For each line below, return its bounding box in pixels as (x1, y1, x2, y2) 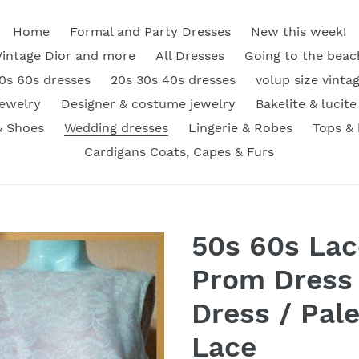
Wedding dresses (63, 120, 168, 135)
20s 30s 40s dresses (111, 72, 236, 87)
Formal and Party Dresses (69, 24, 231, 39)
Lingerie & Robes (188, 120, 292, 135)
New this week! (250, 24, 346, 39)
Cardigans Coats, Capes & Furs (84, 144, 274, 159)
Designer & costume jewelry (60, 96, 236, 111)
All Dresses (155, 48, 224, 63)
